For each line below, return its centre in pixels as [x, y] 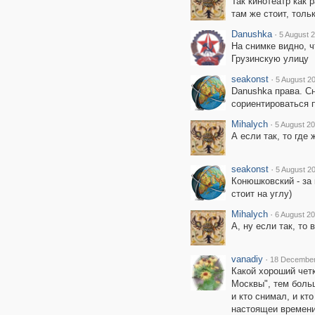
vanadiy [247, 259]
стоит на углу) [261, 194]
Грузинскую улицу [270, 59]
